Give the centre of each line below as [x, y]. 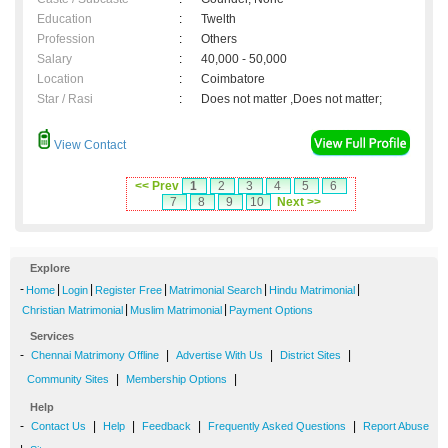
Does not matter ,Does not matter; [291, 99]
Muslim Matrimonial [176, 310]
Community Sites [68, 379]
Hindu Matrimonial [312, 290]
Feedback [166, 426]
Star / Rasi [65, 99]
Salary [54, 59]
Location [60, 79]
